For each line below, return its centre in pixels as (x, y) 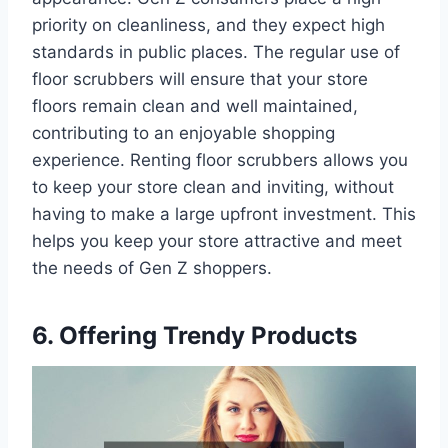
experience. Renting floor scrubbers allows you (220, 160)
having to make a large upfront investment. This (224, 214)
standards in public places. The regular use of (216, 52)
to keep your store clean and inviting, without (213, 187)
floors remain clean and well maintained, (195, 106)
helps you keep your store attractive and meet (217, 241)
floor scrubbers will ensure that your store (200, 79)
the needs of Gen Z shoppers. (152, 268)
